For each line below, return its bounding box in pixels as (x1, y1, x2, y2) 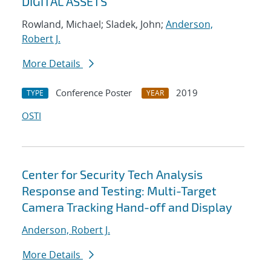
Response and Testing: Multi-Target (22, 183, 217, 198)
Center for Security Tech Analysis (22, 167, 203, 182)
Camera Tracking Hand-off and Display (22, 200, 232, 215)
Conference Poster (56, 87, 132, 99)
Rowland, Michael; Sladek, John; (22, 18, 166, 31)
